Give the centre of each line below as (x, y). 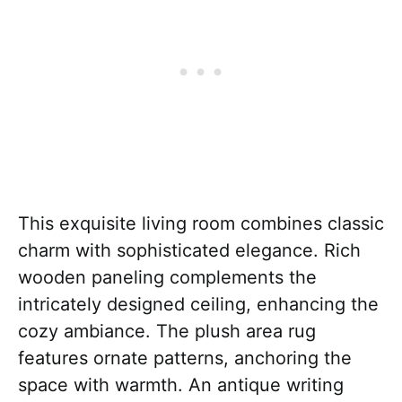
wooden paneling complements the (167, 278)
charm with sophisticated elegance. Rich (189, 251)
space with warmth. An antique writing (181, 385)
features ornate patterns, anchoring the (185, 358)
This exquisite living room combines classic (201, 224)
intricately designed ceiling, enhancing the (198, 305)
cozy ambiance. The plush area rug (167, 332)
